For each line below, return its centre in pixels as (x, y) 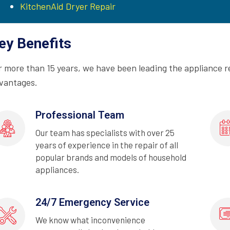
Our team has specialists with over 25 (105, 132)
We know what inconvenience (90, 219)
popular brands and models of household (111, 157)
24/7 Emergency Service (92, 202)
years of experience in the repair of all (107, 145)
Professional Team (80, 115)
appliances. (57, 169)
